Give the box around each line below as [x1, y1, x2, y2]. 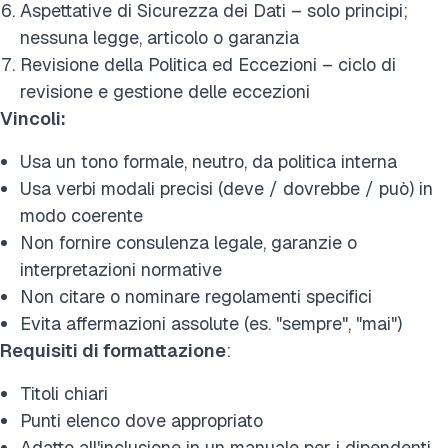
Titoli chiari [20, 381, 108, 405]
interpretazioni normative [20, 257, 222, 281]
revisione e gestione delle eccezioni [20, 79, 310, 103]
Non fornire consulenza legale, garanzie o [20, 230, 357, 254]
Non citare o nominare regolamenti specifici [20, 284, 372, 308]
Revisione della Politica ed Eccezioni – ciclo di [20, 52, 396, 76]
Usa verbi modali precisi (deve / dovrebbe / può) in [20, 176, 433, 200]
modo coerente [20, 203, 143, 227]
